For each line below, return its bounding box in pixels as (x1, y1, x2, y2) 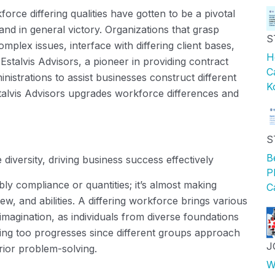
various (213, 194, 247, 207)
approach (192, 226, 240, 239)
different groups (117, 226, 192, 239)
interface (70, 39, 111, 52)
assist (68, 71, 93, 83)
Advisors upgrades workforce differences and (21, 87, 239, 99)
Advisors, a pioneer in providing (35, 55, 189, 68)
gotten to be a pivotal (133, 7, 235, 20)
